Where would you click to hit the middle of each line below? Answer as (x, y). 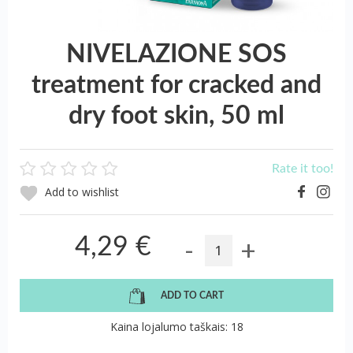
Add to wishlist (80, 192)
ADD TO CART (192, 296)
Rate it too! (303, 168)
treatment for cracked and (176, 85)
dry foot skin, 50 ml (176, 115)
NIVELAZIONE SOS (176, 54)
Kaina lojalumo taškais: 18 (176, 327)
